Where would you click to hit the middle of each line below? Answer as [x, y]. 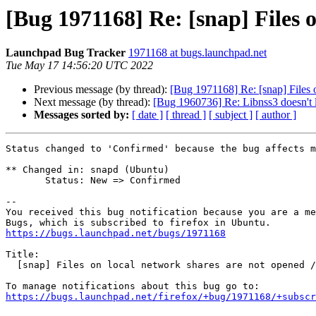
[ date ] [147, 115]
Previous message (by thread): [102, 90]
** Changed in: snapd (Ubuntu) [87, 170]
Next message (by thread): [93, 102]
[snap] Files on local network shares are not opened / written [11, 265]
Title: [23, 255]
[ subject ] [231, 115]
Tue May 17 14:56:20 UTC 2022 [79, 66]
